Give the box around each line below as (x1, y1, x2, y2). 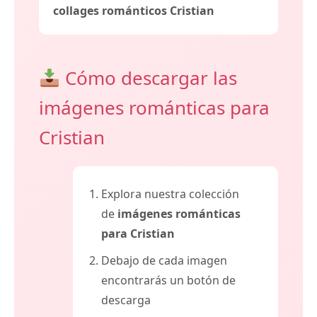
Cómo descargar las (59, 65, 237, 91)
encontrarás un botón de (101, 272, 236, 289)
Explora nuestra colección (101, 186, 239, 202)
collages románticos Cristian (53, 3, 214, 19)
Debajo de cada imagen (101, 253, 227, 269)
